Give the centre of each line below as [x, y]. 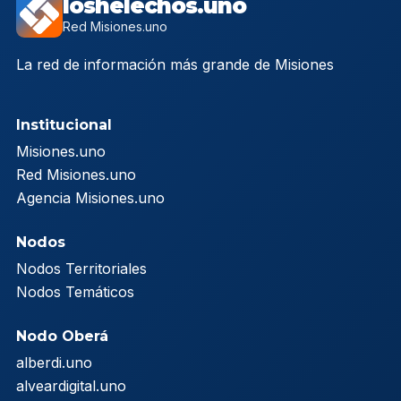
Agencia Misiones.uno [90, 197]
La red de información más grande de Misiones [175, 64]
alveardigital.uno [71, 385]
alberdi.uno [54, 362]
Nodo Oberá [62, 336]
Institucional [64, 124]
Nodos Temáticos [75, 291]
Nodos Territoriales [81, 268]
